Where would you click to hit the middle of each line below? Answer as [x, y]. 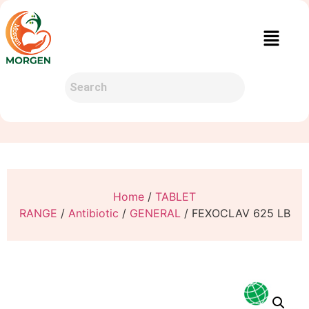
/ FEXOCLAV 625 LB [235, 213]
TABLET [176, 197]
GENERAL [155, 213]
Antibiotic [93, 213]
